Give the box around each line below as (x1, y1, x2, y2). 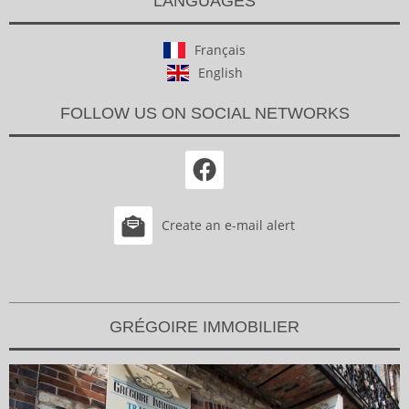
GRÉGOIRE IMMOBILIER (110, 318, 299, 337)
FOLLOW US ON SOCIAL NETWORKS (59, 104, 350, 123)
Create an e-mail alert (162, 216, 295, 235)
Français (194, 41, 246, 59)
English (197, 64, 243, 82)
